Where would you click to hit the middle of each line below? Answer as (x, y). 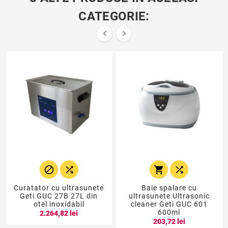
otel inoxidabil (59, 204)
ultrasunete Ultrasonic (169, 196)
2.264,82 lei (59, 213)
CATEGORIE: (114, 16)
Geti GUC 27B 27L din (59, 196)
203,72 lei (169, 221)
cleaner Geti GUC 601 (169, 204)
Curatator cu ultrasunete (59, 188)
